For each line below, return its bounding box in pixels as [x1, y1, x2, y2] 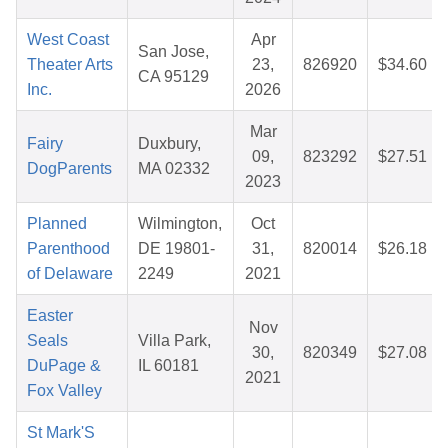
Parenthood [27, 240, 110, 258]
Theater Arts [27, 56, 113, 74]
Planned [27, 215, 87, 233]
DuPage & [27, 357, 101, 375]
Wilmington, [138, 215, 222, 233]
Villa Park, [138, 332, 211, 350]
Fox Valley [27, 382, 102, 400]
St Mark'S [27, 424, 95, 442]
